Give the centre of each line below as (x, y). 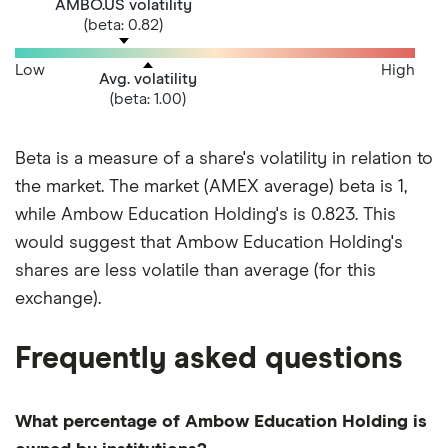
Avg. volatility (148, 78)
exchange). (58, 299)
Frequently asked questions (209, 359)
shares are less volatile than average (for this (195, 271)
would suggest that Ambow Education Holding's (209, 243)
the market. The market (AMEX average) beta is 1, (211, 187)
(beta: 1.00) (148, 98)
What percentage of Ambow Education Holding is (221, 422)
